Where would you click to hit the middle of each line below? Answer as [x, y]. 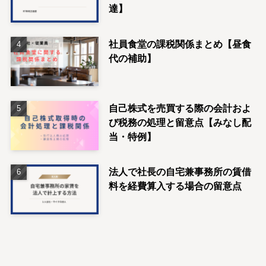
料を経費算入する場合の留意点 [175, 186]
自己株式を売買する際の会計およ [180, 108]
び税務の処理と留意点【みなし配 [180, 122]
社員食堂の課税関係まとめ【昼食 [180, 44]
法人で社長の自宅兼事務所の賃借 [180, 172]
